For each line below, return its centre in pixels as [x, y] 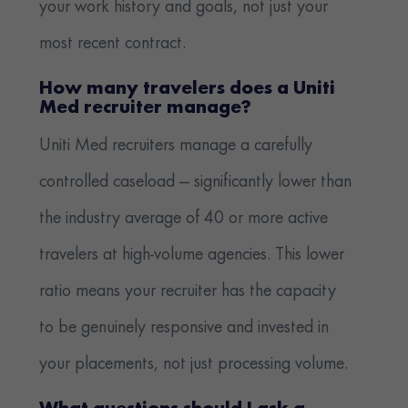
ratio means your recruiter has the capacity [188, 292]
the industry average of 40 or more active [184, 219]
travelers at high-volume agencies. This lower [192, 255]
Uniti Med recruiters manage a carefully [176, 146]
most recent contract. [113, 44]
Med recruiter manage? [146, 109]
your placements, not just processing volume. [194, 365]
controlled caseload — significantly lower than [196, 183]
